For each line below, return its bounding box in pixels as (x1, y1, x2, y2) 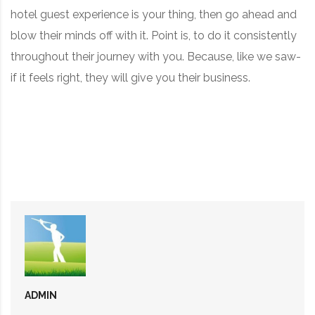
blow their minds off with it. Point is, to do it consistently (11, 29, 297, 42)
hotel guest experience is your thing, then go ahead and (11, 8, 297, 21)
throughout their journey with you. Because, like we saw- (11, 50, 301, 63)
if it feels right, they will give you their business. (11, 71, 250, 84)
